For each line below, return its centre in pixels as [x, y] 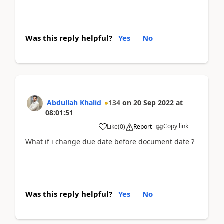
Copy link [176, 126]
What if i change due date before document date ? [110, 142]
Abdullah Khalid [74, 103]
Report [143, 127]
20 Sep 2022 [154, 103]
